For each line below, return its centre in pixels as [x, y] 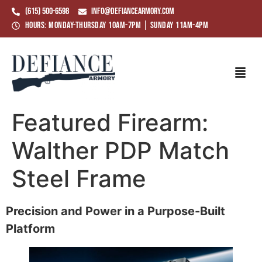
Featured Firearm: [110, 122]
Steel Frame [79, 178]
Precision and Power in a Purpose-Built [116, 211]
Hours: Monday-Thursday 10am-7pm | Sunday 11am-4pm [116, 25]
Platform [30, 228]
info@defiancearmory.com [133, 11]
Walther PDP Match [120, 150]
